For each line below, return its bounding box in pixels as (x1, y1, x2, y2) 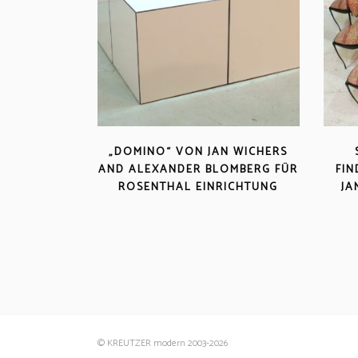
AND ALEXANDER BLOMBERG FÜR (98, 160, 299, 179)
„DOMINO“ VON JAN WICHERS (109, 142, 288, 161)
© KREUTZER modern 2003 (97, 335, 206, 351)
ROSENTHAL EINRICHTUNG (118, 177, 279, 197)
